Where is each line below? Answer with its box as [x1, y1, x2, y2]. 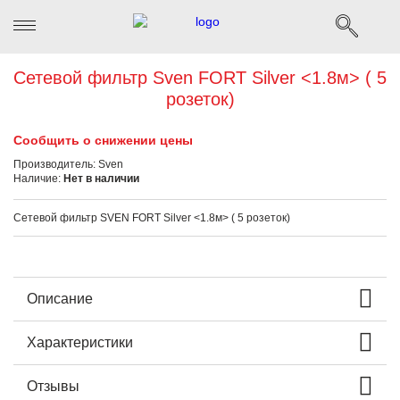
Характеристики [27, 335, 133, 350]
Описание [27, 291, 93, 306]
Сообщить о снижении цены [13, 133, 193, 147]
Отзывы [27, 379, 79, 394]
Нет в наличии [63, 172, 139, 185]
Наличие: [13, 172, 63, 185]
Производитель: [13, 158, 98, 171]
